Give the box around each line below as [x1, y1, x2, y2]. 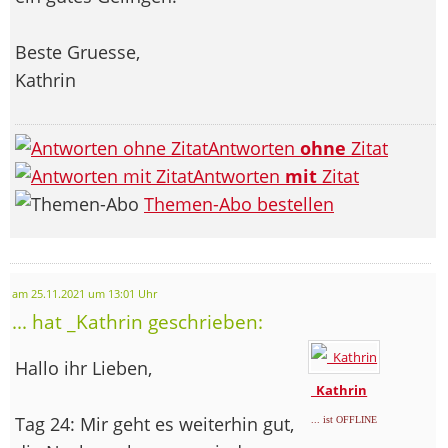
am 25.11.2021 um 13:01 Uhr [12, 286, 157, 301]
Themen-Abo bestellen [144, 191, 334, 216]
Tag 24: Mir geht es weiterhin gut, [15, 411, 294, 436]
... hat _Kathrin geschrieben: [12, 308, 263, 334]
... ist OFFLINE [311, 413, 378, 425]
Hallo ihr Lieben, [15, 355, 152, 380]
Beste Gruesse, [15, 39, 140, 64]
